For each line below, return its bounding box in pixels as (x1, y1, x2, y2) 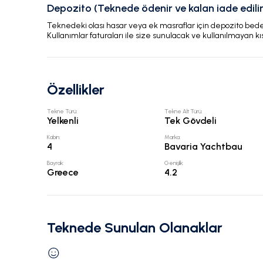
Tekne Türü (47, 107, 76, 116)
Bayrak (47, 159, 63, 167)
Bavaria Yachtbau (164, 141, 243, 153)
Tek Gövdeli (164, 115, 217, 127)
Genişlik (164, 159, 183, 167)
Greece (47, 167, 79, 178)
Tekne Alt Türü (164, 107, 202, 116)
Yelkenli (47, 115, 79, 127)
